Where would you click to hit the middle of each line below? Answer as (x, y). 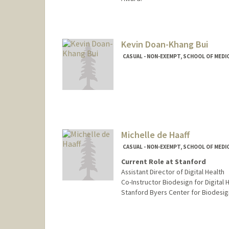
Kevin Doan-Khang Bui (164, 44)
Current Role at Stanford (163, 161)
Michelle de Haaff (155, 135)
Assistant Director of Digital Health (173, 171)
